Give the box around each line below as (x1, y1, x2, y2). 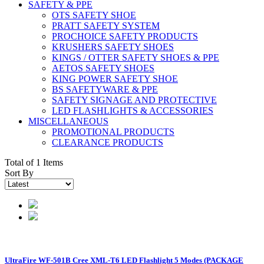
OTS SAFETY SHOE (52, 10, 136, 21)
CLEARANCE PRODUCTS (52, 137, 163, 148)
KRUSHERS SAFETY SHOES (52, 42, 174, 52)
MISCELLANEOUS (28, 116, 108, 127)
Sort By (5, 168, 34, 179)
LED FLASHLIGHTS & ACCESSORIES (52, 105, 213, 116)
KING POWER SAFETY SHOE (52, 74, 178, 84)
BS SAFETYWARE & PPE (52, 84, 158, 95)
